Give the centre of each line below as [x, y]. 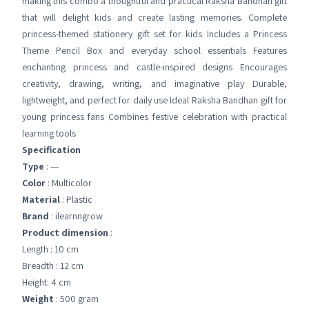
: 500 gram [76, 298]
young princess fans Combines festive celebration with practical [154, 116]
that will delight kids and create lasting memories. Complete [154, 17]
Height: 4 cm [47, 282]
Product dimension [65, 232]
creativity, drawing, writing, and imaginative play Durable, [154, 83]
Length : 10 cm [50, 249]
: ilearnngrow [76, 216]
